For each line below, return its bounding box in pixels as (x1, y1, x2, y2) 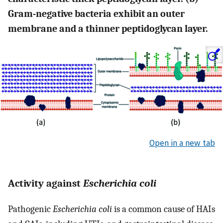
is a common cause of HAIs (112, 203, 215, 215)
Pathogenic (8, 203, 53, 215)
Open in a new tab (149, 137, 215, 149)
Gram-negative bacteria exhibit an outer (8, 8, 185, 20)
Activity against (8, 177, 83, 190)
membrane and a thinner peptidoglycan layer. (8, 23, 208, 35)
